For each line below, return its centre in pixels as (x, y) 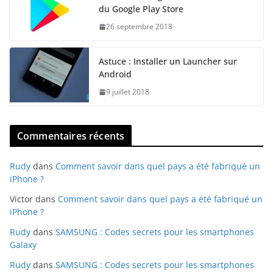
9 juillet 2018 (128, 92)
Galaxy (23, 245)
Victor (21, 199)
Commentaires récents (71, 136)
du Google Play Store (141, 9)
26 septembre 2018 (139, 27)
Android (115, 74)
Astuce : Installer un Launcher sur (168, 61)
